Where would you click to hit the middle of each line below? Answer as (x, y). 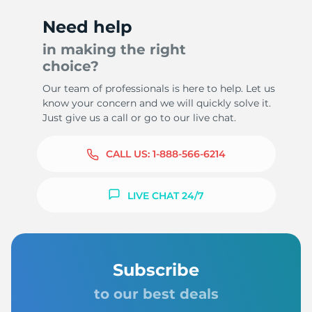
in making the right (114, 50)
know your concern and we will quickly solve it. (156, 103)
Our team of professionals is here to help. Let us (158, 89)
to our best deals (156, 294)
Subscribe (156, 270)
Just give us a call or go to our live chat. (139, 118)
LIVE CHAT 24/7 (166, 195)
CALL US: (129, 154)
